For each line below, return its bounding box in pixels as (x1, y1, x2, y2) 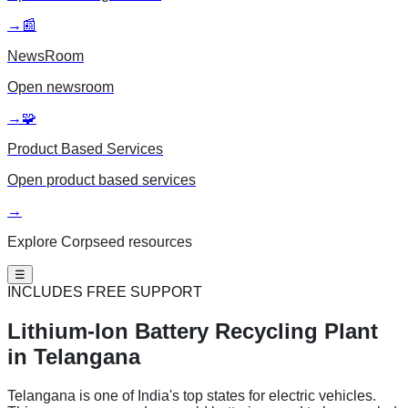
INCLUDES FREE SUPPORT (7, 284, 202, 300)
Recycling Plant (215, 318, 378, 343)
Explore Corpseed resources (7, 234, 192, 250)
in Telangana (7, 343, 140, 369)
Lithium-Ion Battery (7, 318, 209, 343)
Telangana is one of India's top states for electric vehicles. (7, 387, 376, 403)
